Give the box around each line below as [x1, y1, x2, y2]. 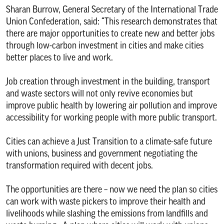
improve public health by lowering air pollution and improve [6, 101, 217, 110]
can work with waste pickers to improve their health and [6, 197, 205, 206]
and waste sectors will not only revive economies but [6, 89, 193, 98]
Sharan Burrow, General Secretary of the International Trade [6, 5, 218, 14]
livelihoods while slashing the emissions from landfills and [6, 209, 208, 218]
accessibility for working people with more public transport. [6, 113, 217, 122]
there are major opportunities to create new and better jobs [6, 29, 214, 38]
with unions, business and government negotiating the [6, 149, 197, 158]
